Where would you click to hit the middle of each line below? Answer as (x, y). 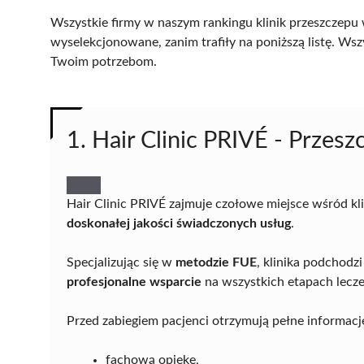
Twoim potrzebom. (104, 61)
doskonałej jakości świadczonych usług (179, 223)
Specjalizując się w (121, 262)
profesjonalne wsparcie (134, 282)
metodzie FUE (216, 262)
